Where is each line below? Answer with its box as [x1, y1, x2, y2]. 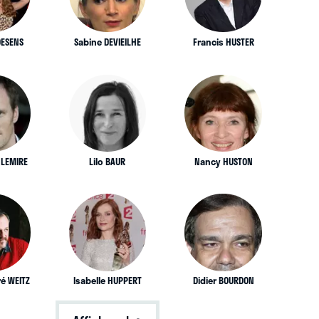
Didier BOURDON [192, 273, 254, 288]
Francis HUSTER [192, 34, 254, 49]
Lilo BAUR [89, 154, 126, 169]
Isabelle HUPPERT [73, 273, 142, 288]
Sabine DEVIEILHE [73, 34, 141, 49]
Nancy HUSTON [194, 154, 253, 169]
